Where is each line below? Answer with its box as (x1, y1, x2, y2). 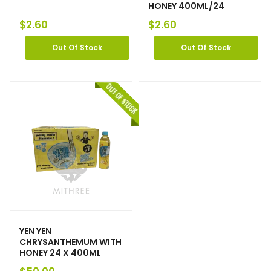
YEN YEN (19, 225, 51, 238)
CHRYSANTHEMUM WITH (19, 236, 122, 249)
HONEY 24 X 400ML (19, 247, 101, 260)
